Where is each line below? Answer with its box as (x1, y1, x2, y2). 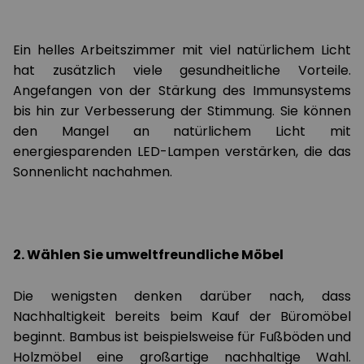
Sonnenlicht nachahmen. (13, 162, 175, 181)
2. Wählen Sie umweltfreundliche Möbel (13, 245, 284, 264)
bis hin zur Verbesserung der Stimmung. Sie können (13, 102, 351, 120)
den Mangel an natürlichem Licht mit (13, 122, 351, 141)
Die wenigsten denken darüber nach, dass (13, 287, 351, 305)
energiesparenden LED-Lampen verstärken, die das (13, 142, 351, 161)
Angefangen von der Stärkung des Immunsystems (13, 81, 351, 100)
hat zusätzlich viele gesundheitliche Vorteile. (13, 61, 351, 80)
